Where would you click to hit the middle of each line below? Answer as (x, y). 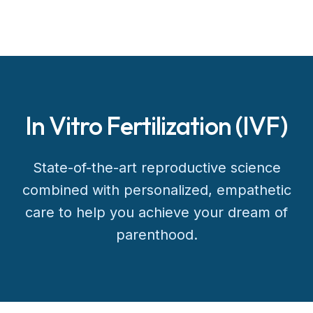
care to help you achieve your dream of (156, 212)
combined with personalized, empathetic (156, 190)
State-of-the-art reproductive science (156, 168)
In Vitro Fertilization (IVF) (156, 125)
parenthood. (156, 235)
